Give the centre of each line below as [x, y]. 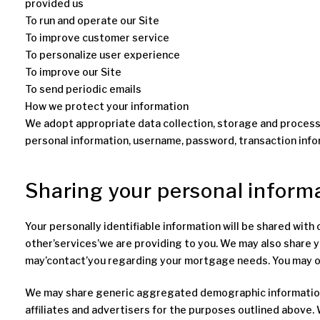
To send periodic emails [83, 89]
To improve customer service [97, 37]
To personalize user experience [102, 55]
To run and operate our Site [92, 20]
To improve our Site [73, 72]
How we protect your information [107, 106]
